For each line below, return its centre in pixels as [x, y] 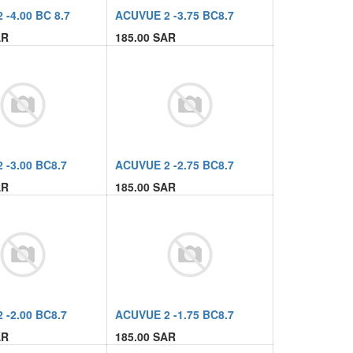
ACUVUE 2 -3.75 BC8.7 [174, 15]
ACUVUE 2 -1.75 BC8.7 [174, 314]
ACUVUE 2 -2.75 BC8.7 [174, 165]
